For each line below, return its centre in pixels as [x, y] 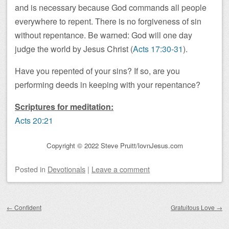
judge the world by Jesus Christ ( [74, 49]
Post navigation [41, 200]
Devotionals [66, 169]
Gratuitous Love [193, 208]
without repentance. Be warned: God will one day [104, 35]
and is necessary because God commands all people [111, 7]
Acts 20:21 [34, 120]
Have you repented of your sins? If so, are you [97, 71]
